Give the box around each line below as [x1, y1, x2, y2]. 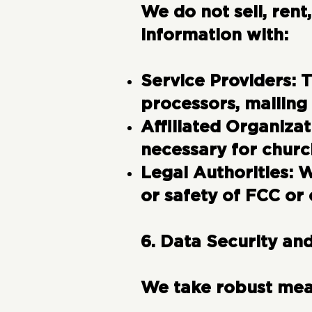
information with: [140, 27, 288, 45]
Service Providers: [140, 73, 296, 91]
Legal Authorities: [140, 165, 293, 182]
